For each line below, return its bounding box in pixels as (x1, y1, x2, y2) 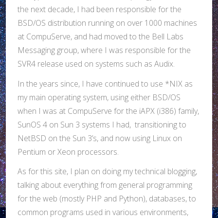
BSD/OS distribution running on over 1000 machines (18, 17, 197, 28)
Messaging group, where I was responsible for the (18, 44, 191, 55)
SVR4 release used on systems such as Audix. (18, 58, 175, 69)
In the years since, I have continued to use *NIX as (18, 78, 193, 89)
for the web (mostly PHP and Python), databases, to (18, 193, 196, 204)
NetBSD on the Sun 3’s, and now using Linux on (18, 132, 182, 144)
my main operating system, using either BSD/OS (18, 91, 181, 103)
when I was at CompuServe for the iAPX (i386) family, (18, 105, 199, 116)
